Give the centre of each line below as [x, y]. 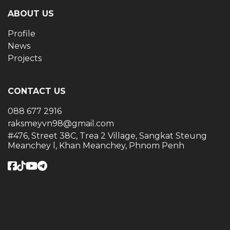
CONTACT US [37, 91]
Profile [22, 34]
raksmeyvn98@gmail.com [61, 123]
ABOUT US [31, 14]
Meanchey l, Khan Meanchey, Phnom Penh [96, 146]
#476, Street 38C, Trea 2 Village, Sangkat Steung [107, 136]
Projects [25, 58]
